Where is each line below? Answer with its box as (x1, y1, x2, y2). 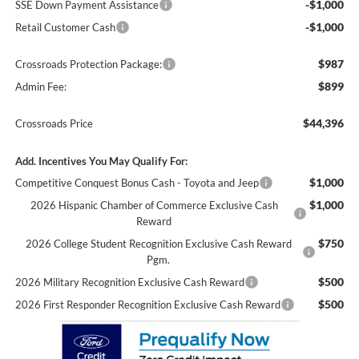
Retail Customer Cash (14, 20, 115, 34)
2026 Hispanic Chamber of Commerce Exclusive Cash (30, 198, 278, 212)
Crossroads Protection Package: (14, 57, 162, 71)
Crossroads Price (14, 116, 93, 130)
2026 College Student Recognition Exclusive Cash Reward (25, 236, 292, 250)
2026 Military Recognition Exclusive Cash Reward (14, 275, 244, 288)
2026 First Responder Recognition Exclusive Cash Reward (14, 297, 280, 311)
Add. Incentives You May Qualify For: (14, 154, 188, 167)
